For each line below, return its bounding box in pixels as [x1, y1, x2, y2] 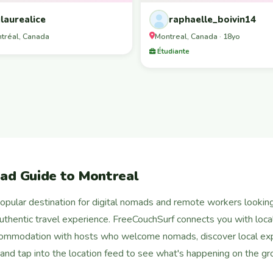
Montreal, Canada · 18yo [155, 30, 240, 41]
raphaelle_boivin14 [169, 13, 256, 26]
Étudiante [155, 46, 190, 56]
